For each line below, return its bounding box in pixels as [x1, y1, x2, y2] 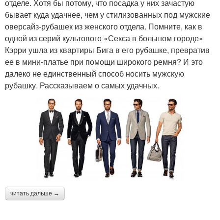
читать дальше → [10, 190, 59, 197]
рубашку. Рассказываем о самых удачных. [5, 79, 159, 91]
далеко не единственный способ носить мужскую [5, 67, 184, 79]
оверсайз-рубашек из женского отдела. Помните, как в [5, 20, 202, 32]
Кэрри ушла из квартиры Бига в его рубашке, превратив [5, 44, 210, 55]
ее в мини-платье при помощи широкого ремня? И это [5, 55, 203, 67]
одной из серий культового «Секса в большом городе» [5, 32, 203, 44]
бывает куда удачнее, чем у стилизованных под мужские [5, 8, 210, 20]
